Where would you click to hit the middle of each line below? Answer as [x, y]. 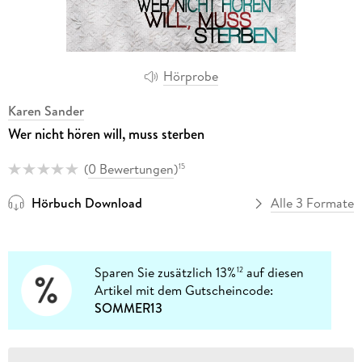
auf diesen [274, 273]
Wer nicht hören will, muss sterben [106, 134]
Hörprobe [191, 76]
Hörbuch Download [86, 203]
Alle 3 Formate [313, 203]
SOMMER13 [129, 308]
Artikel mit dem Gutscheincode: [184, 290]
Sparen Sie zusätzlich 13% [166, 273]
